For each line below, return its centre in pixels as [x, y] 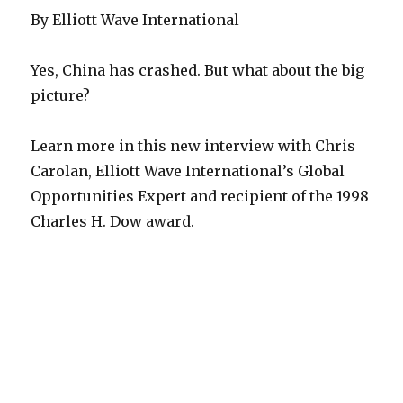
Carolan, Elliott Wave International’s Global [188, 171]
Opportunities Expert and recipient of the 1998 [200, 197]
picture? [61, 96]
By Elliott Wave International [135, 20]
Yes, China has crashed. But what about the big [198, 71]
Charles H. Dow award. [113, 222]
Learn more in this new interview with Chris [193, 146]
